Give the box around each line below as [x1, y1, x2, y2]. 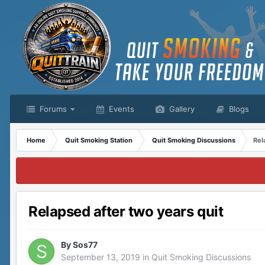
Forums [37, 104, 67, 114]
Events [106, 104, 134, 114]
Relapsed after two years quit [28, 203, 224, 221]
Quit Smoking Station [65, 136, 132, 144]
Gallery [167, 104, 195, 114]
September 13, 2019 [61, 252, 140, 263]
